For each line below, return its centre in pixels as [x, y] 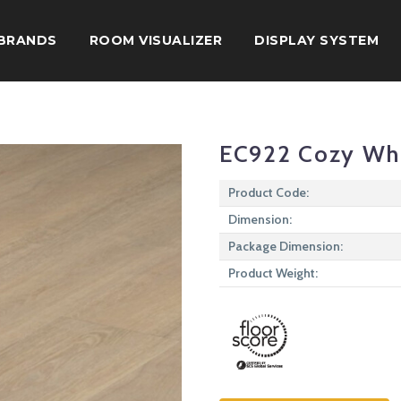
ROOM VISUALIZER [155, 40]
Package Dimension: [286, 246]
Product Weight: [273, 273]
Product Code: [269, 192]
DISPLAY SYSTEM [316, 40]
